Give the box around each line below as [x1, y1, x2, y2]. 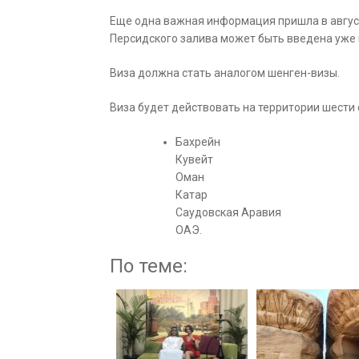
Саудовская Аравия [175, 206, 281, 220]
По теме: [110, 255, 188, 278]
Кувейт [175, 153, 213, 167]
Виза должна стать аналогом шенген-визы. [110, 67, 340, 80]
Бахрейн [175, 135, 220, 149]
